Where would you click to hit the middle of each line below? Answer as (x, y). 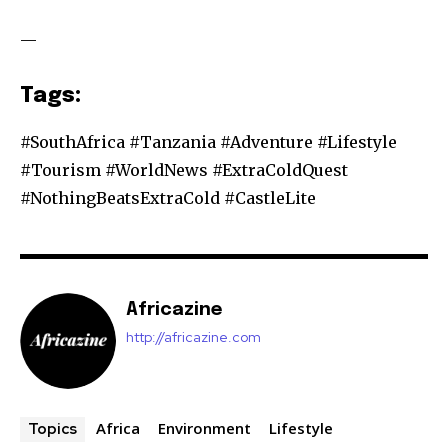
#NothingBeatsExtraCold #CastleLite (168, 198)
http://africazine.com (193, 337)
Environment (204, 428)
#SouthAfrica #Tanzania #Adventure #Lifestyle (208, 142)
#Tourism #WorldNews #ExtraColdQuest (184, 170)
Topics (52, 429)
